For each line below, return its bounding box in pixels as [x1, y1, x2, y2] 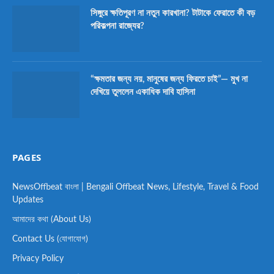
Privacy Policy [12, 254, 64, 263]
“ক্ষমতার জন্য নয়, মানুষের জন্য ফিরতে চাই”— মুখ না [91, 74, 248, 84]
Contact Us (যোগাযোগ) [12, 234, 88, 243]
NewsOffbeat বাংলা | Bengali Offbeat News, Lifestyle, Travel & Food [12, 182, 259, 191]
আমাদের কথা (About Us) [12, 215, 91, 224]
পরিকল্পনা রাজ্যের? [91, 21, 144, 31]
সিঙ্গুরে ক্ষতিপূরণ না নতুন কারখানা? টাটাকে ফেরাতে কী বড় [91, 8, 255, 18]
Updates [12, 195, 43, 204]
